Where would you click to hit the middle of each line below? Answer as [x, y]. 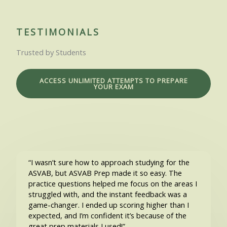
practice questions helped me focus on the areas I [112, 184]
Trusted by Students [51, 52]
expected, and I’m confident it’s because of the [107, 216]
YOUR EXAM [113, 87]
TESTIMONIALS [58, 32]
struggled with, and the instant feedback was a [107, 194]
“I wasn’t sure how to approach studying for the [109, 162]
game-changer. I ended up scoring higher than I [108, 205]
